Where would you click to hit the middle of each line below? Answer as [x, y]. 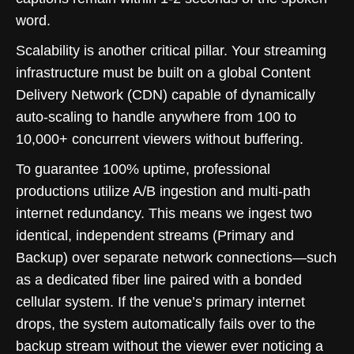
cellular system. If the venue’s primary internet [160, 301]
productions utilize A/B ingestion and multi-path [163, 191]
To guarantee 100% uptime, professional [143, 169]
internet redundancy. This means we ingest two [164, 213]
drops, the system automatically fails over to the [166, 324]
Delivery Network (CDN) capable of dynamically [166, 94]
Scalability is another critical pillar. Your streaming [171, 50]
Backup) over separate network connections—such [176, 257]
